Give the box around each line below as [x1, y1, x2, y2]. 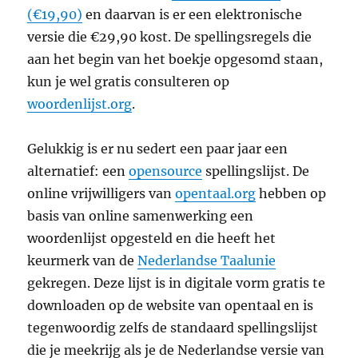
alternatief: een [27, 163, 129, 180]
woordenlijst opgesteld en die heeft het [27, 230, 276, 247]
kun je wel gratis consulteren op [27, 74, 230, 90]
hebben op [256, 185, 327, 202]
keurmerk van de [27, 253, 138, 269]
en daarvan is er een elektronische [82, 6, 303, 23]
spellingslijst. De [202, 163, 310, 180]
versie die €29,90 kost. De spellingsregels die [27, 29, 312, 46]
